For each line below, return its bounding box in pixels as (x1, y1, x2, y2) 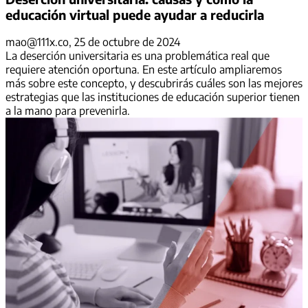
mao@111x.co (5, 35, 69, 49)
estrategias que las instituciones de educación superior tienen (5, 90, 300, 104)
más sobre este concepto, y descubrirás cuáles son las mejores (5, 76, 302, 91)
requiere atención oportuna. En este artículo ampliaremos (5, 63, 282, 77)
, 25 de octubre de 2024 (69, 35, 180, 49)
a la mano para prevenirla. (5, 104, 130, 118)
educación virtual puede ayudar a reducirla (5, 6, 264, 23)
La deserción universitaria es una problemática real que (5, 49, 269, 63)
